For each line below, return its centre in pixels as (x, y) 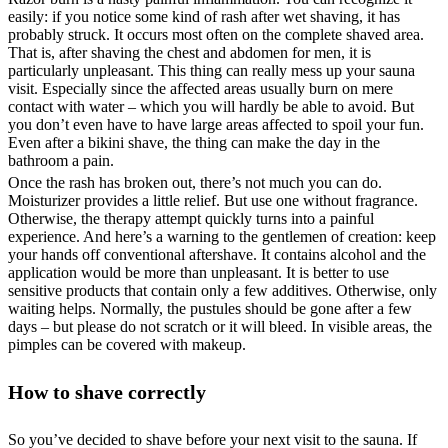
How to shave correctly (107, 392)
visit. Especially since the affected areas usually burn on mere (200, 88)
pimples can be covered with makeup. (127, 344)
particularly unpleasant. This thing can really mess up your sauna (211, 70)
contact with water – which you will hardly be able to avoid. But (211, 106)
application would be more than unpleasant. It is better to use (198, 272)
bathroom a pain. (61, 160)
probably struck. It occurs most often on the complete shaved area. (216, 34)
